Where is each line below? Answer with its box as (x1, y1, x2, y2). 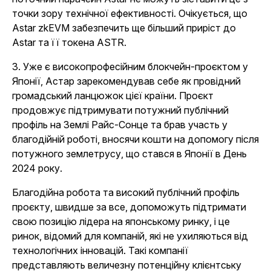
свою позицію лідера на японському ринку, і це (12, 215, 230, 228)
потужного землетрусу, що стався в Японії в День (12, 148, 247, 160)
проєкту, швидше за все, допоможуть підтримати (12, 201, 246, 214)
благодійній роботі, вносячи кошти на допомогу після (12, 133, 259, 146)
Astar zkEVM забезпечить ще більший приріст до (12, 22, 236, 34)
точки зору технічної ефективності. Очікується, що (12, 7, 247, 20)
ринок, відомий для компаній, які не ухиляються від (12, 230, 248, 243)
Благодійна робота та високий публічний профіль (12, 186, 240, 199)
